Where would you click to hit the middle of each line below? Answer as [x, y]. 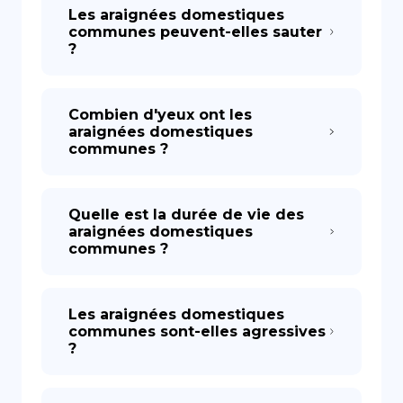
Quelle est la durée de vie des [186, 215]
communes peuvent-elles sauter [195, 32]
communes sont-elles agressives [197, 331]
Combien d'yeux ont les [160, 115]
